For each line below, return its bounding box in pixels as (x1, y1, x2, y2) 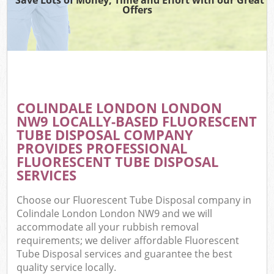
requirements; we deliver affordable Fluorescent (17, 234, 240, 248)
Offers (122, 2, 152, 17)
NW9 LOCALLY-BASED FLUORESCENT (17, 111, 257, 131)
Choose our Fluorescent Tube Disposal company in (17, 193, 252, 207)
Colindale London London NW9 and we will (17, 207, 213, 221)
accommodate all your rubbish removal (17, 220, 199, 234)
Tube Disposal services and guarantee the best (17, 247, 233, 261)
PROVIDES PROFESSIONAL (17, 138, 188, 158)
